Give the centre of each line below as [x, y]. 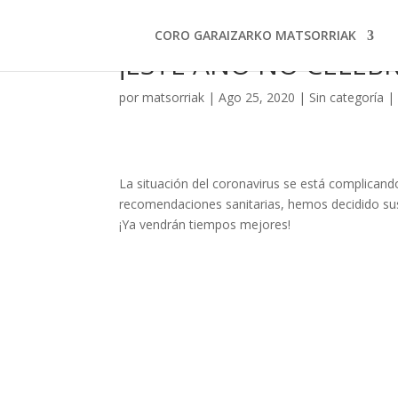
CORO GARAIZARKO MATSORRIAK [255, 35]
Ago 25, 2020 [257, 97]
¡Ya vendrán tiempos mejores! [205, 224]
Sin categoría [347, 97]
